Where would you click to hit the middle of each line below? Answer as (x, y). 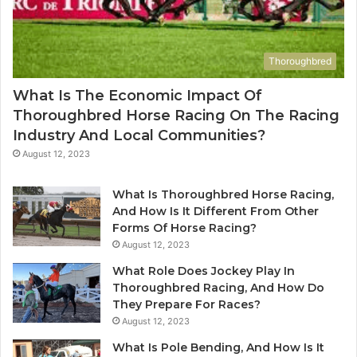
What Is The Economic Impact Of (137, 95)
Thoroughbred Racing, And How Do (218, 287)
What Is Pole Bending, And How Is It (218, 347)
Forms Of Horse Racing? (184, 228)
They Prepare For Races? (186, 304)
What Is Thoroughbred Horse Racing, (223, 194)
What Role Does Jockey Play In (204, 271)
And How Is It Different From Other (216, 211)
